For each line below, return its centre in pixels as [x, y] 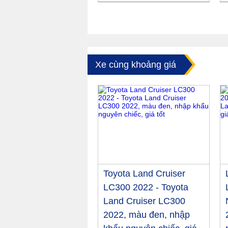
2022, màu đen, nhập [147, 215]
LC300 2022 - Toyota [146, 188]
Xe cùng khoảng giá [136, 65]
